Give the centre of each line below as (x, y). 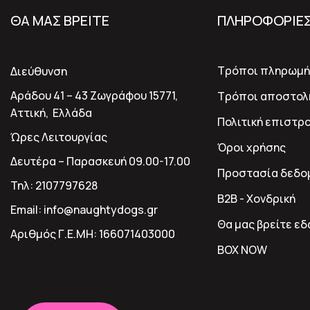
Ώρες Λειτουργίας (59, 137)
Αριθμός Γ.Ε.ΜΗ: (54, 234)
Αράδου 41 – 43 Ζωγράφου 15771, (94, 96)
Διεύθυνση (39, 72)
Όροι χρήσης (251, 148)
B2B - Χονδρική (256, 199)
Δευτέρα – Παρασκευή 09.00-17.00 (100, 162)
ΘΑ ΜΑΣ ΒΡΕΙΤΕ (60, 21)
